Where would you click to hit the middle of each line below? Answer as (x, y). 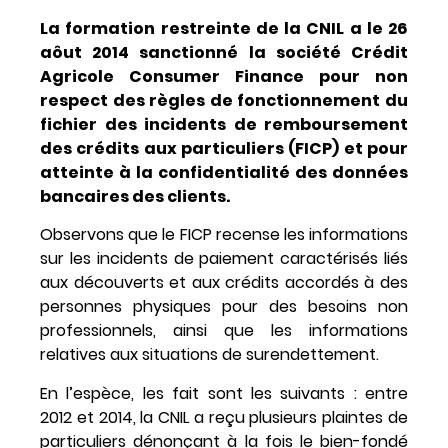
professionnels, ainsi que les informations (224, 331)
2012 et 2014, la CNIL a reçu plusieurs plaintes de (224, 417)
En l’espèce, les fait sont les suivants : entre (224, 393)
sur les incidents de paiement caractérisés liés (224, 259)
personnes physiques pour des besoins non (224, 307)
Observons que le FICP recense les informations (224, 235)
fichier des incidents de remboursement (224, 124)
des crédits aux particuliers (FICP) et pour (224, 148)
